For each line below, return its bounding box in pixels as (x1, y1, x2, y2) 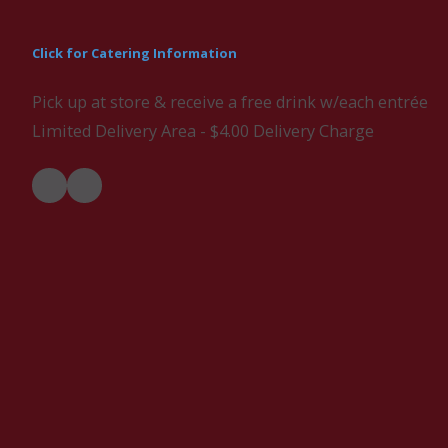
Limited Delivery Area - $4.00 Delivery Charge (32, 120, 374, 143)
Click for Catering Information (32, 44, 237, 63)
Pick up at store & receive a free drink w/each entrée (32, 91, 428, 114)
